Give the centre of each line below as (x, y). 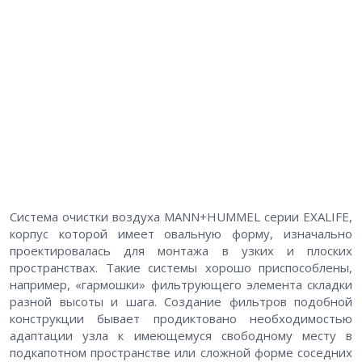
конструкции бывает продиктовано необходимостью (181, 318)
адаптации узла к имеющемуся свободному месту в (181, 335)
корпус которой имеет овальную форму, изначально (181, 233)
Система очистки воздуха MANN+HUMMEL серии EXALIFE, (181, 216)
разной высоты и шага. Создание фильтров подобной (181, 301)
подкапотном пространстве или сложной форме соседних (181, 352)
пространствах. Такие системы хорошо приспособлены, (181, 267)
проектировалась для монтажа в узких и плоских (181, 250)
